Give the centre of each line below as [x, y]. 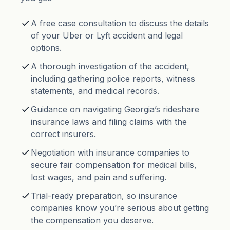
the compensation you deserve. [92, 221]
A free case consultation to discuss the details [120, 23]
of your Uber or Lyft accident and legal [107, 36]
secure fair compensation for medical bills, [114, 165]
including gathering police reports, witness [113, 79]
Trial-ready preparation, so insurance [104, 196]
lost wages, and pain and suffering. [99, 177]
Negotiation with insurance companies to [110, 153]
